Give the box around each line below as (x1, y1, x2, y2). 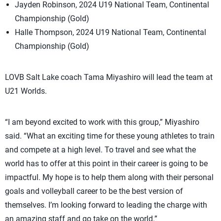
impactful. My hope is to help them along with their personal (5, 173, 214, 182)
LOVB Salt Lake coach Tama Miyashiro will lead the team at (5, 73, 213, 82)
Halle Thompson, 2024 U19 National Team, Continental (15, 28, 206, 37)
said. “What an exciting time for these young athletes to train (5, 131, 215, 141)
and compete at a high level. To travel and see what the (5, 145, 196, 154)
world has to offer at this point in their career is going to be (5, 159, 208, 168)
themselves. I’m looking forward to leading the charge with (5, 200, 207, 210)
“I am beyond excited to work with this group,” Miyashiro (5, 117, 199, 127)
